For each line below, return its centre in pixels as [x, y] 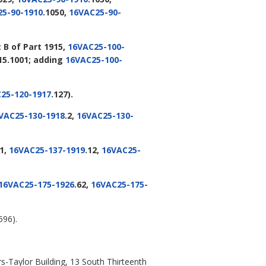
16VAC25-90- [95, 12]
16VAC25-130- [105, 116]
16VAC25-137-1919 [47, 150]
